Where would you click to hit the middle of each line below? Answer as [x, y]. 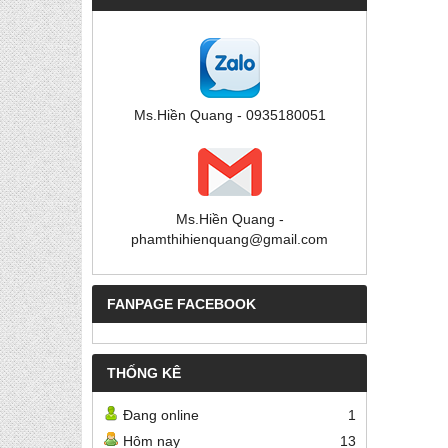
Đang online [161, 415]
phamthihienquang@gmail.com [229, 239]
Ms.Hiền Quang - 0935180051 [229, 115]
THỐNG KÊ [144, 373]
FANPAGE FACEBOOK [181, 304]
